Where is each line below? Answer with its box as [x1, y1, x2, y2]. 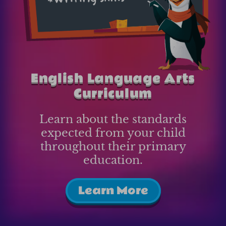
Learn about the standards [39, 112, 187, 126]
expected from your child [40, 126, 186, 140]
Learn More [78, 182, 148, 199]
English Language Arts [30, 69, 196, 88]
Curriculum [73, 84, 153, 103]
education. [83, 153, 143, 167]
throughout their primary [40, 139, 186, 153]
